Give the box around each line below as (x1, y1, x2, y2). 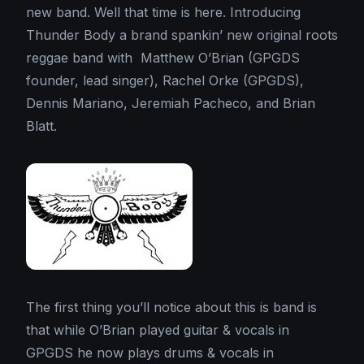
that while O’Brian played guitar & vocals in (26, 322, 289, 339)
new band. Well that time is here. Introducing (26, 4, 301, 21)
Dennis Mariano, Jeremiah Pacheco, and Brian (26, 95, 315, 112)
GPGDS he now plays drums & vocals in (26, 344, 274, 362)
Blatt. (26, 118, 57, 135)
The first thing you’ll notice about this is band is (26, 299, 317, 316)
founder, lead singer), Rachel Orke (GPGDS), (26, 72, 304, 89)
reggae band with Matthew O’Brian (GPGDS (26, 50, 300, 67)
